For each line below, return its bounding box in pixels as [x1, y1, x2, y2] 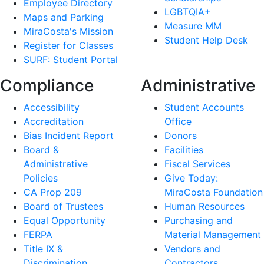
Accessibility [24, 101, 80, 114]
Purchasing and [164, 214, 233, 227]
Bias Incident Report [24, 130, 114, 142]
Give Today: [164, 172, 218, 184]
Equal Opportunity [24, 214, 105, 227]
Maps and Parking [24, 11, 104, 24]
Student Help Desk [164, 34, 248, 47]
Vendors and [164, 243, 220, 255]
